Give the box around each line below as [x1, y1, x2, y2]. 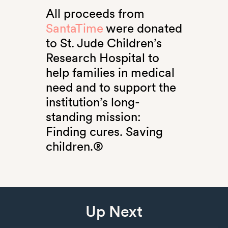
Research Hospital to [45, 50, 159, 66]
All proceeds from [45, 6, 145, 21]
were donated [103, 21, 182, 36]
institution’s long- [45, 95, 140, 110]
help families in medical [45, 65, 175, 80]
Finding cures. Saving [45, 124, 163, 139]
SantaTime [45, 21, 103, 36]
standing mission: [45, 109, 141, 125]
